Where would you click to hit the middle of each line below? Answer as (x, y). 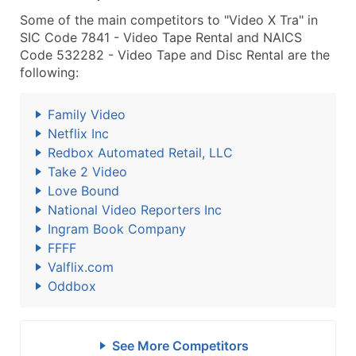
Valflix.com (81, 267)
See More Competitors (180, 346)
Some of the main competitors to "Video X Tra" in (169, 20)
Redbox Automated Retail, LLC (140, 153)
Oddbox (72, 286)
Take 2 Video (87, 172)
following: (49, 72)
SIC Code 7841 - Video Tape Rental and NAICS (161, 37)
